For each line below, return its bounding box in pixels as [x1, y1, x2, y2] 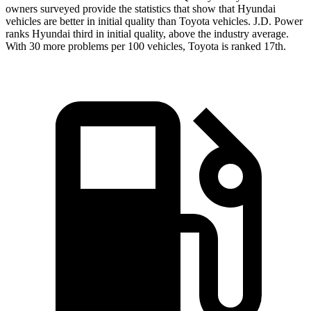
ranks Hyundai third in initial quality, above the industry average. [6, 28, 289, 40]
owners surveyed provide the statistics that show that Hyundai [6, 3, 276, 15]
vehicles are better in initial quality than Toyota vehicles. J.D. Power [6, 15, 303, 28]
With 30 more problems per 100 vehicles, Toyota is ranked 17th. [6, 40, 286, 53]
